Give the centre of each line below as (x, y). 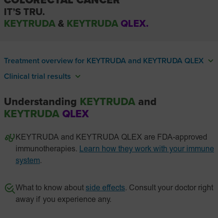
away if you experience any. (64, 200)
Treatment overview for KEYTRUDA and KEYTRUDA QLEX (104, 61)
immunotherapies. (46, 149)
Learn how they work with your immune (147, 149)
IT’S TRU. (24, 12)
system (28, 161)
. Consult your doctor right (169, 188)
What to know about (50, 188)
